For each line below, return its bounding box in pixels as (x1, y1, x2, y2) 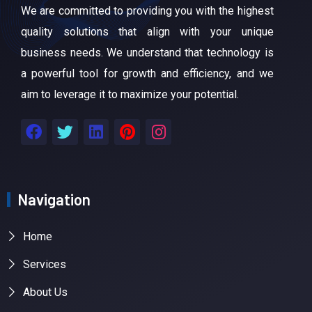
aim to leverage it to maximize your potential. (21, 87, 239, 101)
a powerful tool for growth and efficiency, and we (21, 66, 274, 80)
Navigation (17, 189, 91, 208)
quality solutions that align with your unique (21, 24, 274, 38)
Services (22, 257, 66, 271)
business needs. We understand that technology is (21, 45, 274, 59)
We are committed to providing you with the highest (21, 3, 274, 17)
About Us (22, 285, 68, 299)
